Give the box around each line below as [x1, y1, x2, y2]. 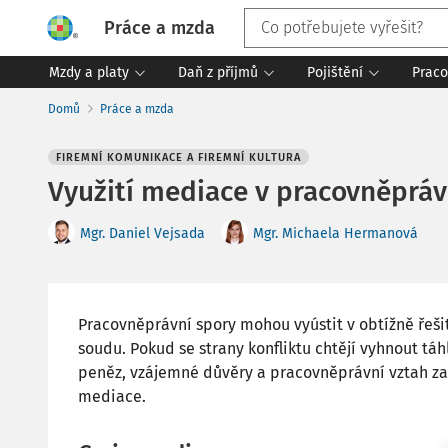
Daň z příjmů [178, 63, 258, 81]
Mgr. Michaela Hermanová [253, 224, 418, 242]
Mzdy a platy [49, 63, 129, 81]
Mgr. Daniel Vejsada [80, 224, 205, 242]
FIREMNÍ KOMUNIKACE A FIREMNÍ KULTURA [56, 151, 301, 164]
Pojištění [307, 63, 363, 81]
